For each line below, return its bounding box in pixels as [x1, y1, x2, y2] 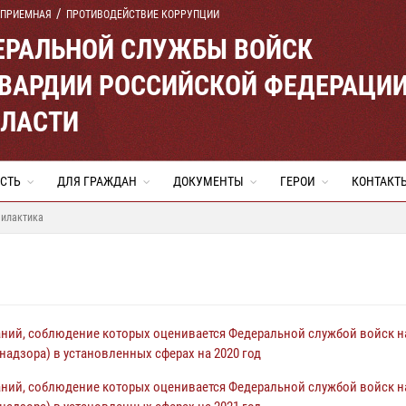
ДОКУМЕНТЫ [173, 174, 244, 188]
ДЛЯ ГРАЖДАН [57, 174, 137, 188]
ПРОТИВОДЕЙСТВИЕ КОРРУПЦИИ [66, 8, 219, 21]
